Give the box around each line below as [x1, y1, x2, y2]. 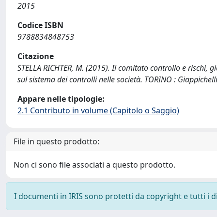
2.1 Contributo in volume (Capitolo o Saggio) [17, 105, 179, 116]
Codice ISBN [17, 20, 63, 31]
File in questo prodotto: [14, 136, 99, 147]
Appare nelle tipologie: [17, 93, 105, 104]
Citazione [17, 51, 54, 62]
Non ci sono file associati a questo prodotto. [14, 159, 175, 170]
